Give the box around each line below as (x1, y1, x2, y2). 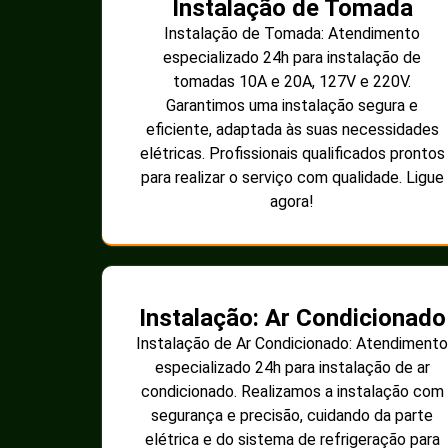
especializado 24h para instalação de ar (154, 357, 430, 377)
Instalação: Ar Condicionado (138, 303, 446, 332)
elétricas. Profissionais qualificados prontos (139, 143, 445, 163)
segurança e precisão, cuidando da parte (151, 405, 433, 425)
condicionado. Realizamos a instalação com (140, 381, 444, 401)
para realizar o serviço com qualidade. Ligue (140, 167, 444, 187)
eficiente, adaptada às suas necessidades (145, 119, 439, 139)
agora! (270, 191, 314, 211)
